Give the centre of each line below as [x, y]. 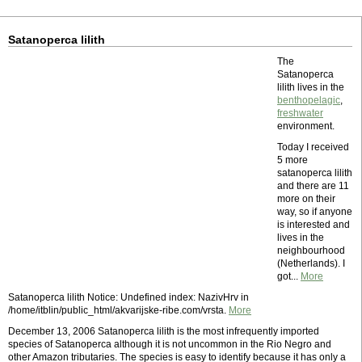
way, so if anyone [315, 212]
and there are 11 [313, 186]
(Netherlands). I [311, 263]
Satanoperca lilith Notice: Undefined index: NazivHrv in [128, 297]
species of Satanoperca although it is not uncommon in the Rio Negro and [170, 344]
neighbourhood [311, 250]
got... [289, 276]
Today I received [313, 147]
